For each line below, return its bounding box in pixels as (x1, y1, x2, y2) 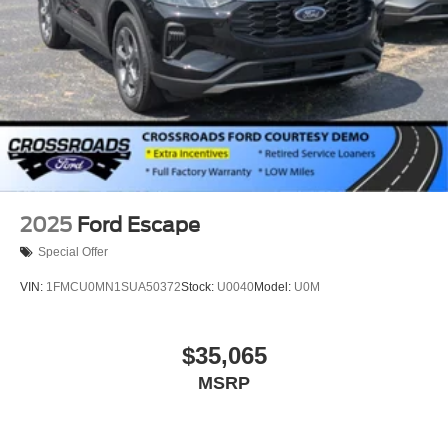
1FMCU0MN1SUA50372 (46, 279, 181, 294)
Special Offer (38, 245, 108, 260)
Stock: (181, 279, 217, 294)
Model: (254, 279, 294, 294)
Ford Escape (77, 212, 200, 237)
